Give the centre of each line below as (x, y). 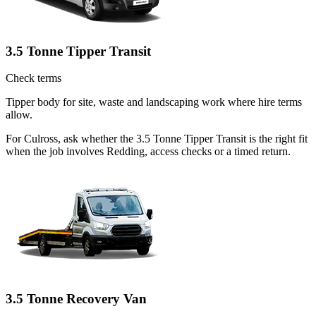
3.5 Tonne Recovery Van (76, 299)
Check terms (34, 78)
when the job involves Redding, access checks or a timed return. (148, 152)
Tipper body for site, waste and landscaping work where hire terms (154, 102)
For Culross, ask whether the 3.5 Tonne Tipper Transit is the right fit (157, 139)
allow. (19, 115)
